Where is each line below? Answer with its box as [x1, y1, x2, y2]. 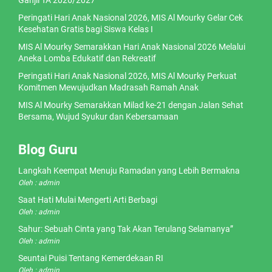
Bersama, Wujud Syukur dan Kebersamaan [18, 112, 178, 122]
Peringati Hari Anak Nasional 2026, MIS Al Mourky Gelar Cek [18, 13, 243, 23]
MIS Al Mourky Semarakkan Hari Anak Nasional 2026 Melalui [18, 42, 245, 52]
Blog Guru [18, 142, 77, 158]
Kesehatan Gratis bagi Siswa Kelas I [18, 24, 153, 35]
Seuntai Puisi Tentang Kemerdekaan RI [18, 253, 163, 263]
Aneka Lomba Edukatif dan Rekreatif [18, 53, 156, 64]
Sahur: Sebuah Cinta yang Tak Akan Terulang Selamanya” [18, 224, 233, 234]
